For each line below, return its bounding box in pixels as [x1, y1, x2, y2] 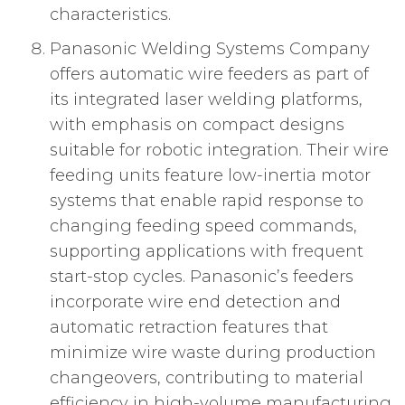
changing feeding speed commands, [50, 216, 357, 237]
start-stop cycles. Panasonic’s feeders [50, 267, 353, 287]
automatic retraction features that [50, 317, 328, 338]
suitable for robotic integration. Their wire [50, 140, 389, 161]
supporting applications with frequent [50, 241, 363, 262]
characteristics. [50, 5, 171, 25]
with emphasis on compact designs [50, 115, 344, 136]
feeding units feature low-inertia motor [50, 165, 371, 186]
